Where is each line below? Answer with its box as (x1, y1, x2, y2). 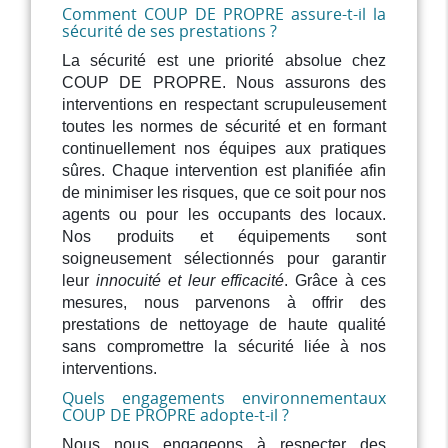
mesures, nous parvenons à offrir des (62, 294, 386, 312)
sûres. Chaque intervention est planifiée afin (62, 162, 386, 180)
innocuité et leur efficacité (95, 272, 285, 290)
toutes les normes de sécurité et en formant (62, 118, 386, 136)
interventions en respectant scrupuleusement (62, 96, 386, 114)
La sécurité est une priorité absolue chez (62, 52, 386, 70)
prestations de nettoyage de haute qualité (62, 316, 386, 334)
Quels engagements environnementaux (62, 387, 386, 410)
